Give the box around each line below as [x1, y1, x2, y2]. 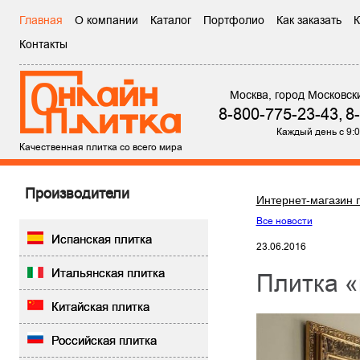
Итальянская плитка [51, 264, 165, 281]
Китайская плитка [51, 298, 149, 315]
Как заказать [276, 12, 342, 28]
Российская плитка [51, 332, 157, 349]
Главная [18, 12, 63, 28]
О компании [74, 12, 138, 28]
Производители [24, 183, 129, 203]
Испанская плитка [51, 231, 152, 247]
